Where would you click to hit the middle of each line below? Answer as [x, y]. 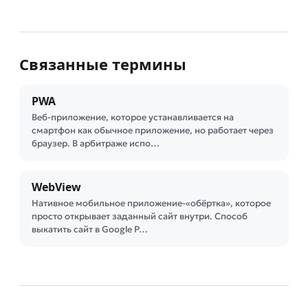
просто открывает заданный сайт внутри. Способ [140, 216]
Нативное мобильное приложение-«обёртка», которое [151, 203]
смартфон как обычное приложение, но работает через [153, 130]
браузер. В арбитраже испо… [96, 143]
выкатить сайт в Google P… [90, 229]
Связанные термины [103, 64]
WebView [56, 187]
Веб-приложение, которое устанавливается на [133, 117]
